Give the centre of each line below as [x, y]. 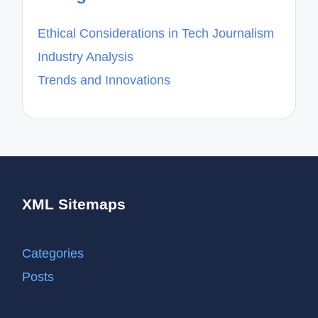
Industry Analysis [86, 57]
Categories [53, 253]
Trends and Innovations [104, 80]
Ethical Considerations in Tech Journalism [156, 34]
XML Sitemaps [74, 204]
